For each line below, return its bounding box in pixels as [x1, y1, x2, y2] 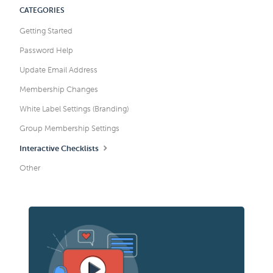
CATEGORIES [19, 5, 65, 15]
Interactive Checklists [19, 143, 101, 154]
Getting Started [19, 26, 73, 37]
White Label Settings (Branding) [19, 104, 129, 115]
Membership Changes [19, 84, 99, 95]
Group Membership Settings [19, 123, 120, 134]
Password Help [19, 45, 74, 56]
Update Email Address [19, 65, 98, 76]
